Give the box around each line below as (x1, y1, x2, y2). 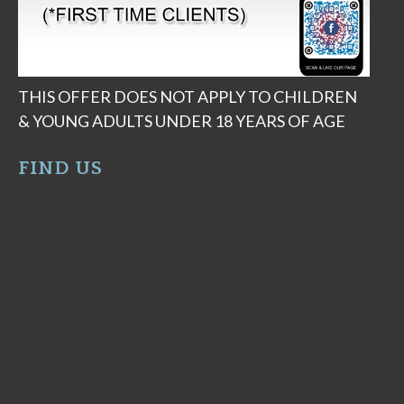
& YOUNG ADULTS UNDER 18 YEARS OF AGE (18, 110, 345, 131)
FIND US (18, 157, 103, 179)
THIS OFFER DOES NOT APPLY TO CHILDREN (18, 86, 357, 106)
